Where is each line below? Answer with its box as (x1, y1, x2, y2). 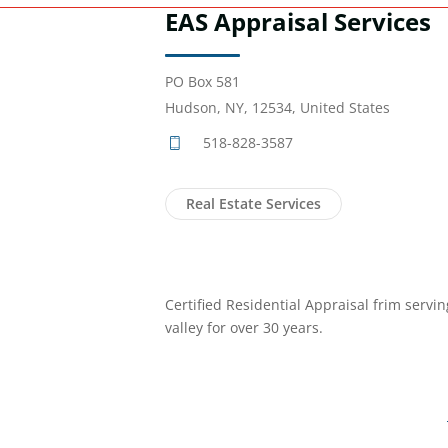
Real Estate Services (186, 194, 321, 214)
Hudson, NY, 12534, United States (165, 98, 390, 118)
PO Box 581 (165, 72, 240, 92)
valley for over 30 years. (165, 318, 323, 338)
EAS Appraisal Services (165, 5, 431, 39)
